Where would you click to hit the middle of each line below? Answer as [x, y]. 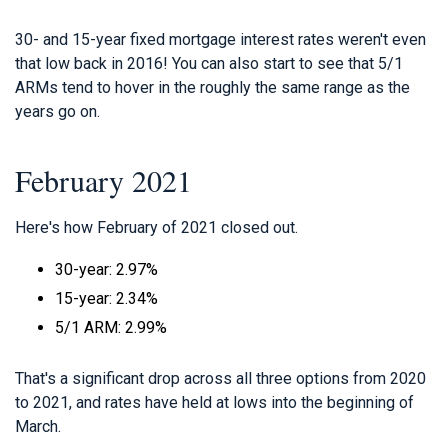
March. [38, 426]
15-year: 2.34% [106, 298]
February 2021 [103, 179]
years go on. [57, 111]
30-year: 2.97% [106, 269]
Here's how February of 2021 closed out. [156, 227]
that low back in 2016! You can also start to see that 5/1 [209, 63]
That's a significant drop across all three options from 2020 [220, 378]
